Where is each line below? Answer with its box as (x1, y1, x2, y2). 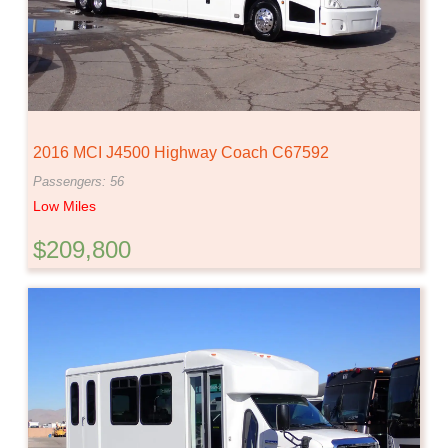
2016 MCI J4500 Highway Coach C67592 (33, 144, 329, 162)
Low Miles (33, 198, 96, 215)
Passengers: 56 (33, 174, 124, 190)
